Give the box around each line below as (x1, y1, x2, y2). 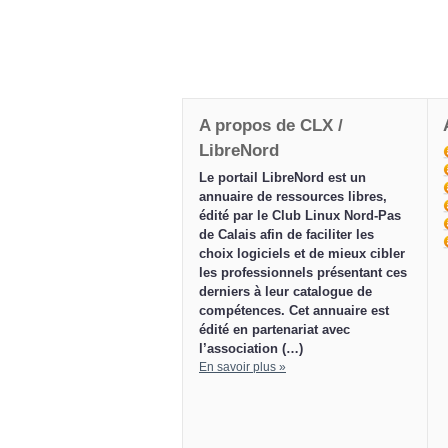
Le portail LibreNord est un (199, 170, 366, 186)
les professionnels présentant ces (199, 265, 407, 281)
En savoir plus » (199, 360, 286, 375)
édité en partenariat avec (199, 322, 350, 338)
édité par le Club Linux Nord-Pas (199, 208, 401, 224)
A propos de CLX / (199, 116, 343, 136)
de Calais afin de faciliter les (199, 227, 374, 243)
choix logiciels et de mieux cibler (199, 246, 405, 262)
